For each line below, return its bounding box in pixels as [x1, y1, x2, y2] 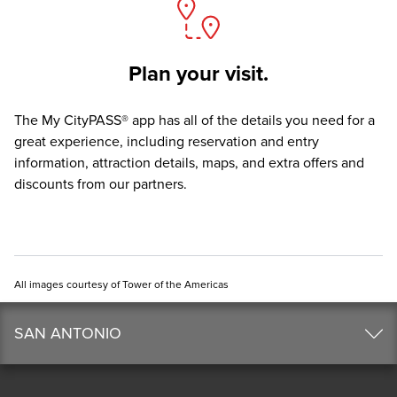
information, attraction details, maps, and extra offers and [14, 153, 364, 172]
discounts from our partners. [14, 175, 187, 193]
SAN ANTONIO [14, 323, 121, 343]
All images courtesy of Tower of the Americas [14, 277, 229, 291]
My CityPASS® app [42, 111, 155, 129]
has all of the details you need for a [155, 111, 375, 129]
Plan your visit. [128, 60, 269, 87]
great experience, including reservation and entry [14, 132, 319, 151]
